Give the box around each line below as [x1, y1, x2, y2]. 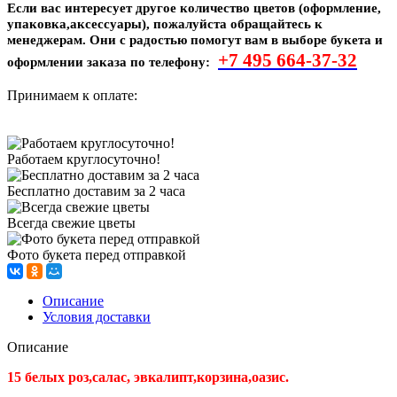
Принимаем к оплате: [7, 87, 137, 103]
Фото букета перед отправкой [7, 246, 186, 262]
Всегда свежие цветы [7, 214, 136, 230]
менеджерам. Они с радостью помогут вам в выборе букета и [7, 32, 383, 47]
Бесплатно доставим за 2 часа [7, 183, 185, 198]
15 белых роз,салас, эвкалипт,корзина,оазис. [7, 369, 289, 385]
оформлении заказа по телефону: [7, 54, 210, 69]
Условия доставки [43, 308, 151, 324]
